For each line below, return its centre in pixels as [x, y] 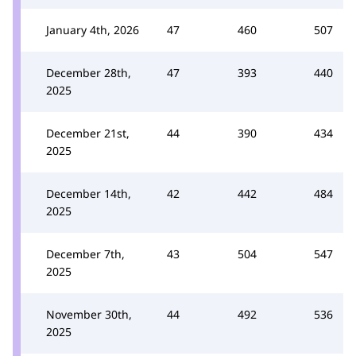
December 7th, [85, 254]
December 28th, [89, 73]
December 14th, [89, 193]
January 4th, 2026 [93, 30]
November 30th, [89, 314]
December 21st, [88, 133]
